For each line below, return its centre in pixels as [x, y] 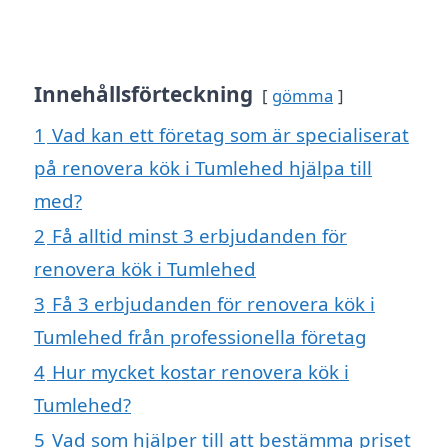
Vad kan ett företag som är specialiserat [230, 135]
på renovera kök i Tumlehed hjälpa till [203, 168]
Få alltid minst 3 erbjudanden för [199, 236]
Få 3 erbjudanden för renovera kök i [213, 304]
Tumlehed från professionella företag [200, 337]
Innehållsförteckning [143, 94]
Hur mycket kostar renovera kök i [200, 372]
